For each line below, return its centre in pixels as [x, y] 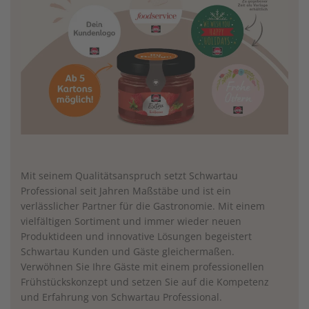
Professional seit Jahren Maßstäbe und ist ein [126, 191]
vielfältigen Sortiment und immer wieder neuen [131, 221]
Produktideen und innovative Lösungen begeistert [136, 237]
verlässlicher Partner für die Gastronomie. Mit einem [143, 206]
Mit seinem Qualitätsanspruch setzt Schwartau [129, 176]
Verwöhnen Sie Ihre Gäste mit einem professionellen [142, 267]
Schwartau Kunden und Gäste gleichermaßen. [128, 252]
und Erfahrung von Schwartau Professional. [121, 297]
